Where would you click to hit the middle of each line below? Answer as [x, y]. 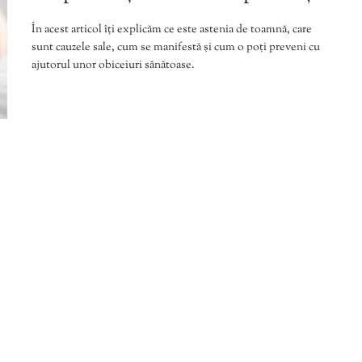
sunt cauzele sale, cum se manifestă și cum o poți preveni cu [176, 47]
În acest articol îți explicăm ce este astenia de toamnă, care [172, 29]
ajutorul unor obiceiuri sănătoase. [113, 65]
